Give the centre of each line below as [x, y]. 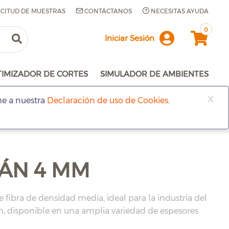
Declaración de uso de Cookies [108, 100]
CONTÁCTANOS [107, 11]
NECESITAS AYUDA [179, 11]
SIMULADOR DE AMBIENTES [154, 74]
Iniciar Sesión [129, 38]
